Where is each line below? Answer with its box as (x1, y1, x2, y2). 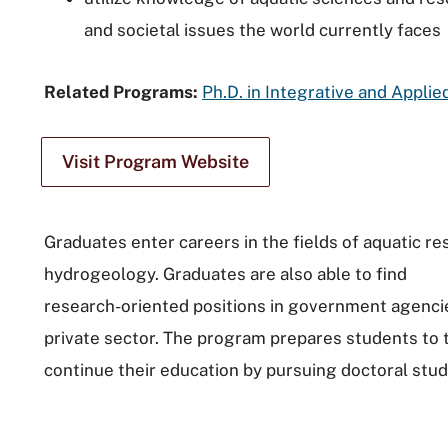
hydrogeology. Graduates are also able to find (44, 263, 407, 284)
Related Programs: (44, 81, 202, 102)
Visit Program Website (62, 150, 249, 172)
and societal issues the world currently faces (84, 19, 441, 40)
